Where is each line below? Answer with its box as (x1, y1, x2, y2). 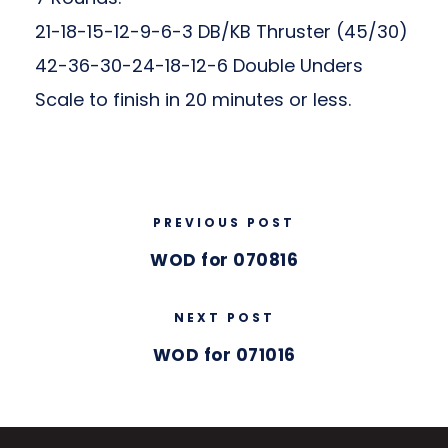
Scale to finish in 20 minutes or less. (35, 87, 351, 112)
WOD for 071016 (152, 343, 296, 367)
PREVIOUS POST (153, 214, 295, 231)
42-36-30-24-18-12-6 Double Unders (35, 53, 363, 78)
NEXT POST (173, 309, 275, 326)
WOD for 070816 (150, 248, 298, 272)
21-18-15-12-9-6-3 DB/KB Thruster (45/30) (35, 19, 408, 44)
